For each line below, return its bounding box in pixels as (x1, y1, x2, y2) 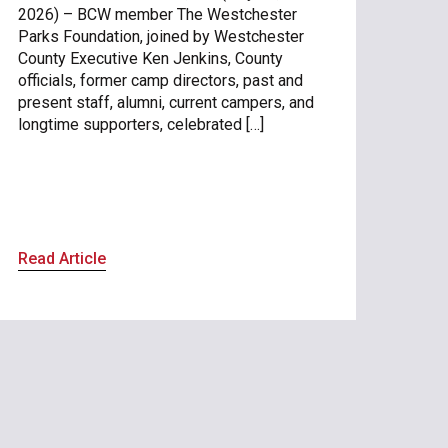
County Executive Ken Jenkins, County (17, 48, 283, 68)
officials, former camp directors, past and (17, 70, 303, 90)
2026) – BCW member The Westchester (17, 4, 297, 24)
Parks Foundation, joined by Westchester (17, 26, 304, 46)
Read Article (17, 248, 106, 268)
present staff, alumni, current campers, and (17, 92, 314, 112)
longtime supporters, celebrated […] (17, 114, 264, 134)
